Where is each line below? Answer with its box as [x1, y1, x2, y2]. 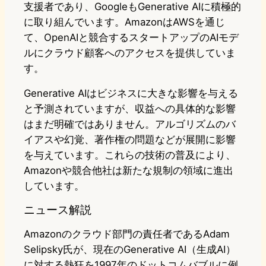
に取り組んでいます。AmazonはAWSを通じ [24, 16, 225, 28]
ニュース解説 [24, 202, 91, 217]
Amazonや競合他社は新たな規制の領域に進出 [24, 164, 233, 177]
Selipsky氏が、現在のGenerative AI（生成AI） [24, 243, 236, 256]
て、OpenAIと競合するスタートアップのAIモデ [24, 31, 239, 44]
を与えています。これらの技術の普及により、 [24, 149, 236, 161]
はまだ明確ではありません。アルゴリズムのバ [24, 118, 236, 131]
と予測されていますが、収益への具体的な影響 [24, 103, 236, 115]
